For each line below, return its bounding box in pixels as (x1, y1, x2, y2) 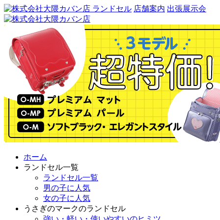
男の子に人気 (43, 184, 90, 192)
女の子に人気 (43, 194, 90, 202)
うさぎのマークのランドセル (24, 204, 126, 213)
